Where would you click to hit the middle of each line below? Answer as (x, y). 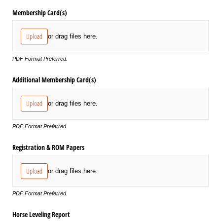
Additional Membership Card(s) (54, 80)
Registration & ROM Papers (48, 147)
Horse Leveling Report (41, 215)
